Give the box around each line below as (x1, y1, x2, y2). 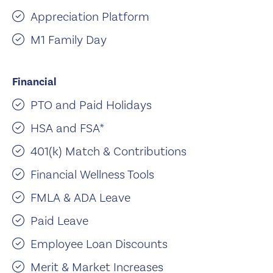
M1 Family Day (30, 32, 107, 47)
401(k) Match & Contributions (30, 144, 186, 158)
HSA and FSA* (30, 121, 104, 135)
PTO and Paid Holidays (30, 97, 152, 112)
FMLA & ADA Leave (30, 190, 130, 205)
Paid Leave (30, 213, 88, 228)
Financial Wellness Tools (30, 167, 154, 182)
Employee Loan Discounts (30, 236, 168, 251)
